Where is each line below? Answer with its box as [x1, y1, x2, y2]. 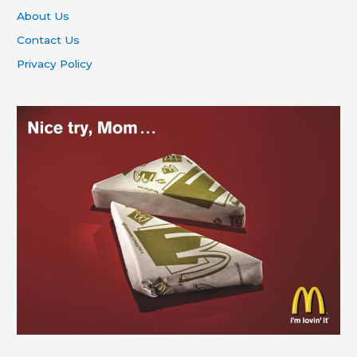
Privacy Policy [17, 57, 93, 71]
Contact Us [17, 33, 80, 46]
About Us [17, 9, 70, 22]
